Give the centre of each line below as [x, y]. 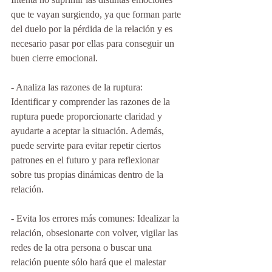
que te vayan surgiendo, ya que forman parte [97, 14]
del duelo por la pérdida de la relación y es [93, 29]
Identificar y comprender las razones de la [92, 102]
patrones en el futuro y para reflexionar [86, 160]
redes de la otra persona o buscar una [83, 247]
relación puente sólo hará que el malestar [90, 262]
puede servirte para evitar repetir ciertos [87, 145]
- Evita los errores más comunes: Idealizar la [96, 218]
